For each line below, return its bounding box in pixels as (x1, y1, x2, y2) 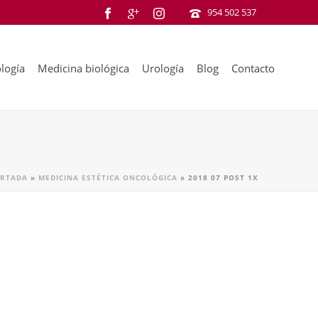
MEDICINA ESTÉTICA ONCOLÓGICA (38, 172, 177, 182)
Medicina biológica (38, 61, 129, 76)
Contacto (231, 61, 275, 76)
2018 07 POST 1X (188, 172, 258, 182)
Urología (142, 61, 184, 76)
